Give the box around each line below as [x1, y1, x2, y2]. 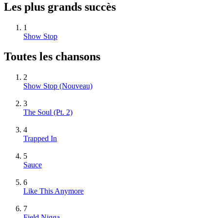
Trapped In [23, 134, 57, 143]
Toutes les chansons [4, 50, 100, 63]
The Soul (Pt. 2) [23, 108, 73, 117]
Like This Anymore [23, 187, 84, 196]
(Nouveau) [59, 82, 92, 91]
